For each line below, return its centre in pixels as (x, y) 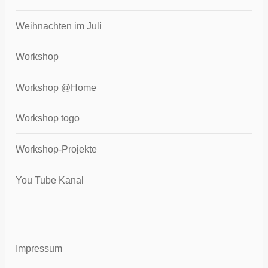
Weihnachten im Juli (59, 26)
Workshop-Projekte (57, 149)
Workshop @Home (56, 87)
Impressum (39, 249)
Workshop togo (48, 118)
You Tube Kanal (50, 180)
